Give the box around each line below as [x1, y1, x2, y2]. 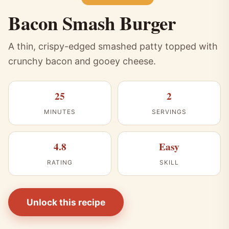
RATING [47, 158, 73, 166]
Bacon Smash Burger [8, 9, 176, 37]
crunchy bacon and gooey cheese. [8, 55, 156, 66]
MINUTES [44, 108, 76, 116]
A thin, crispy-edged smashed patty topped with [8, 40, 218, 52]
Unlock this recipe [27, 196, 105, 208]
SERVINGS [152, 108, 187, 116]
